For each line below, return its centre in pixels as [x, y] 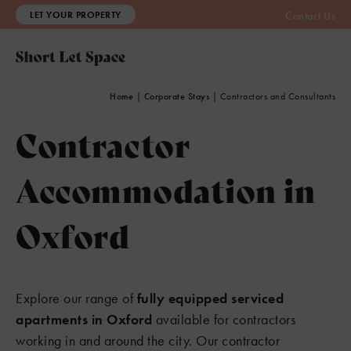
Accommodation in [165, 189]
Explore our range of [76, 298]
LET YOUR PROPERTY [76, 15]
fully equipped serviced [210, 298]
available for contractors [224, 319]
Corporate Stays [176, 96]
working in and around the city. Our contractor [148, 340]
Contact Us [310, 16]
